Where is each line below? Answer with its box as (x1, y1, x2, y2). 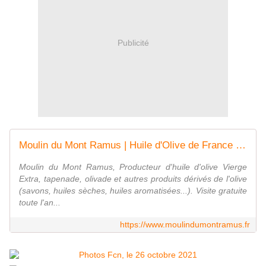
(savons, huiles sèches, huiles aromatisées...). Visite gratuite (19, 186, 247, 196)
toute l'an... (19, 198, 61, 208)
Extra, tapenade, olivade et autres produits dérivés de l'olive (19, 174, 247, 184)
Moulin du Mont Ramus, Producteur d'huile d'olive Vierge (19, 162, 247, 172)
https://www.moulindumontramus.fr (120, 220, 250, 230)
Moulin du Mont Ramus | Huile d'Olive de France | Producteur (236, 140, 246, 151)
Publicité (117, 37, 149, 47)
